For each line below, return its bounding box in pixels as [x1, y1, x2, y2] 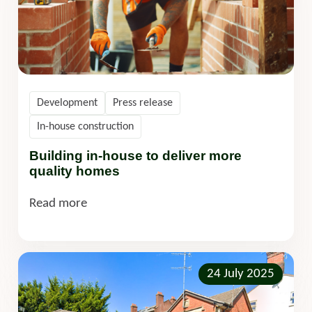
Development [37, 97, 97, 109]
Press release [113, 97, 173, 109]
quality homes [29, 163, 123, 178]
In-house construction [37, 120, 134, 132]
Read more [29, 196, 87, 210]
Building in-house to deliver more [29, 148, 242, 163]
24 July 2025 [207, 267, 274, 281]
